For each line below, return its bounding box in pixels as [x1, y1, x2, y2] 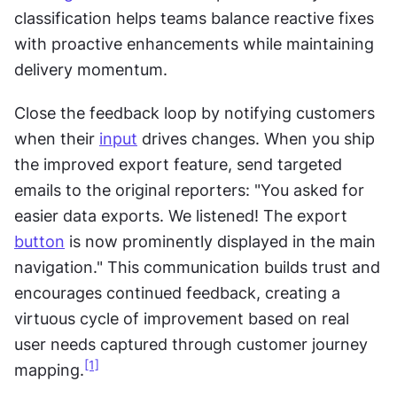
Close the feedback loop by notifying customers [14, 103, 375, 122]
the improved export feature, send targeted [14, 154, 342, 174]
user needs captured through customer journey [14, 334, 368, 354]
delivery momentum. [14, 59, 167, 79]
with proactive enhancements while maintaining [14, 34, 374, 53]
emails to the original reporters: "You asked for [14, 180, 364, 199]
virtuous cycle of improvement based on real [14, 308, 349, 328]
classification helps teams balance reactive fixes [14, 8, 374, 27]
